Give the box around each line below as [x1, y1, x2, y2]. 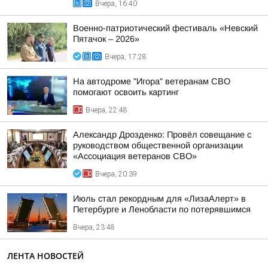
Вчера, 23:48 [73, 223, 115, 232]
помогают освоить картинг [73, 87, 179, 97]
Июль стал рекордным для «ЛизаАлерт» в [73, 194, 246, 203]
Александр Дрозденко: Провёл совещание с [73, 130, 251, 139]
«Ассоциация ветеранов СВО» [73, 151, 197, 161]
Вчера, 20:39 [95, 170, 137, 178]
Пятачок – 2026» [73, 34, 139, 44]
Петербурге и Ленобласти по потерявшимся [73, 205, 251, 214]
